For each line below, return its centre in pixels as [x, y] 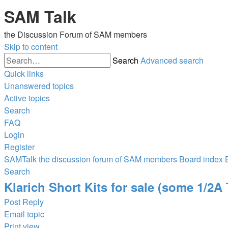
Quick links [24, 74]
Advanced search [172, 60]
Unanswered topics [39, 86]
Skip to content [31, 47]
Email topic [24, 214]
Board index [201, 159]
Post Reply [24, 202]
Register [19, 147]
